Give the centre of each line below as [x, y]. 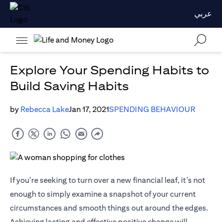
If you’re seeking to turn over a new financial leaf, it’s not [108, 180]
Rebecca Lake [45, 110]
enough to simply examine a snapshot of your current [103, 194]
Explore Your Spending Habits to [110, 70]
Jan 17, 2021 [89, 110]
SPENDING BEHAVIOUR [152, 110]
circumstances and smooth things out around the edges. [109, 208]
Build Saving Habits [69, 86]
